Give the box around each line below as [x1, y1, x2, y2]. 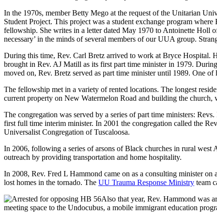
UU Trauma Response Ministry [98, 178, 194, 186]
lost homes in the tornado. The [4, 178, 98, 186]
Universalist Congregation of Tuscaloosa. [4, 127, 130, 136]
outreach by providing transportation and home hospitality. [4, 153, 182, 161]
